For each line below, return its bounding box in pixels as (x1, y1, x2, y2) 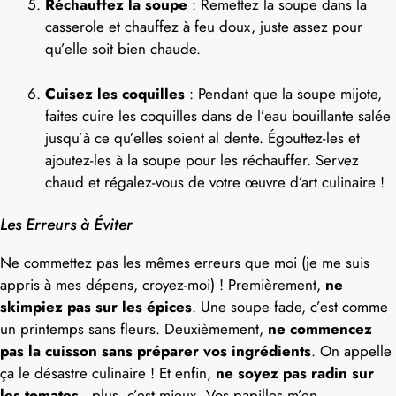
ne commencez (268, 318, 372, 339)
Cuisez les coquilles (45, 82, 185, 104)
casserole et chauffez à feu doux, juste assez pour (45, 16, 362, 37)
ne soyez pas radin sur (216, 362, 374, 384)
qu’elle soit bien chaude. (45, 38, 201, 59)
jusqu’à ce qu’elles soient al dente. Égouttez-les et (45, 126, 360, 148)
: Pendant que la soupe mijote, (185, 82, 382, 104)
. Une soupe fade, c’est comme (192, 296, 388, 317)
